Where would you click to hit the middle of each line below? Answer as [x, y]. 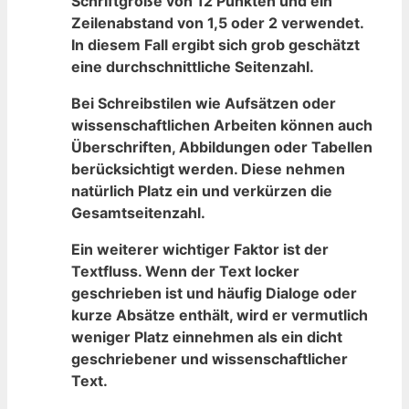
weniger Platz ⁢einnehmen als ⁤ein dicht [207, 337]
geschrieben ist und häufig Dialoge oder [214, 294]
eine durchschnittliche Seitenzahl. [193, 67]
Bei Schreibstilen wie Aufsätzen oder [204, 104]
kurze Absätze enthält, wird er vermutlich [220, 315]
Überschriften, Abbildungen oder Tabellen [222, 147]
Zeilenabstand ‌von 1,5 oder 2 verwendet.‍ [217, 23]
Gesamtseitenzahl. [138, 213]
